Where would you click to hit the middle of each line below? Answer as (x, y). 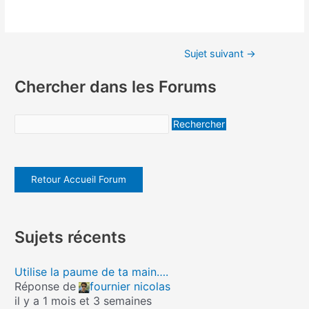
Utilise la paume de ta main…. (92, 272)
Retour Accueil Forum (79, 180)
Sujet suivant (216, 53)
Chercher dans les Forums (116, 87)
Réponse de (46, 287)
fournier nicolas (130, 287)
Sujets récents (71, 237)
